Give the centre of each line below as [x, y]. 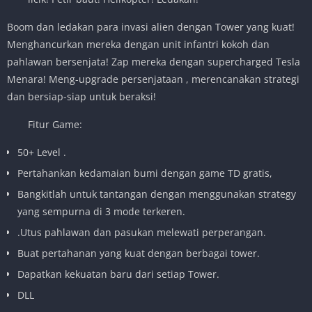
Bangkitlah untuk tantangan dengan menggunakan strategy [157, 194]
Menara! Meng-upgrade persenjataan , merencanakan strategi [153, 79]
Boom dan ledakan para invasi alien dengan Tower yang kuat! [151, 26]
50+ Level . [42, 152]
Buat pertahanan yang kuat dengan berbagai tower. [139, 253]
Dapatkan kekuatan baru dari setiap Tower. [118, 274]
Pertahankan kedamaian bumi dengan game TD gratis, [145, 173]
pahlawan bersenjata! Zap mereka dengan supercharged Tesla [154, 61]
